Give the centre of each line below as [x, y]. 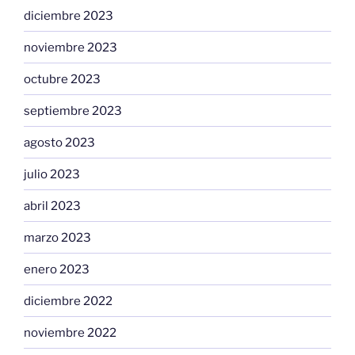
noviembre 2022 [70, 332]
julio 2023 [52, 174]
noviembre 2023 [71, 47]
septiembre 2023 [73, 111]
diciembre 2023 [69, 15]
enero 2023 [57, 269]
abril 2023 [52, 206]
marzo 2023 [57, 237]
